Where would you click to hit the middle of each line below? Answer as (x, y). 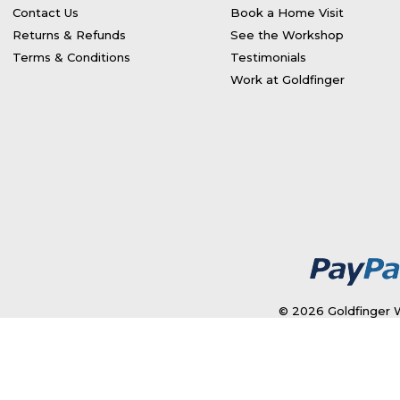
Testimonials (268, 57)
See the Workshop (287, 35)
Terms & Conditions (71, 57)
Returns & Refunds (69, 35)
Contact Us (46, 12)
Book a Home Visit (287, 12)
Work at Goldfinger (287, 79)
